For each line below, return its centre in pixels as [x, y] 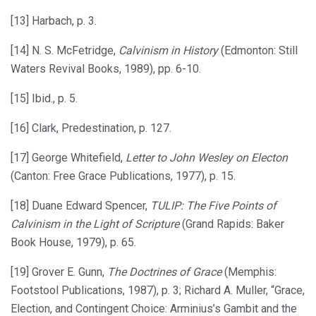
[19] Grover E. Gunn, [59, 272]
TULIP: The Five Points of [213, 205]
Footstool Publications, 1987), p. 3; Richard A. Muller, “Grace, [158, 290]
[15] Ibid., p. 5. [44, 98]
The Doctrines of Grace [164, 272]
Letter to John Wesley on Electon [207, 157]
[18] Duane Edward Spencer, [80, 205]
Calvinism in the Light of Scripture [95, 224]
